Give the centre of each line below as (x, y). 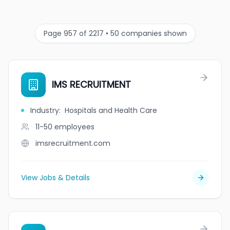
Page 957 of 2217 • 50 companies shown (115, 33)
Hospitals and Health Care (111, 110)
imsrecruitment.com (73, 143)
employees (74, 127)
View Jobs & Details (55, 178)
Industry (45, 110)
